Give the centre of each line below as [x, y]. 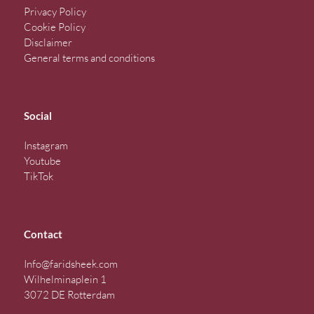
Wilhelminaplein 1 [66, 280]
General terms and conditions [90, 58]
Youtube [43, 161]
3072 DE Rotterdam [70, 295]
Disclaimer [48, 43]
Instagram [46, 146]
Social [38, 116]
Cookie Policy [55, 27]
